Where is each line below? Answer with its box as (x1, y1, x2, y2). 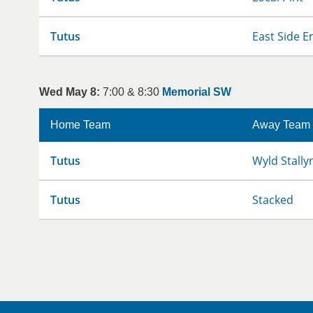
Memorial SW (162, 86, 231, 98)
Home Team (50, 119, 110, 131)
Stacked (252, 192, 293, 208)
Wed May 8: (39, 86, 100, 98)
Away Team (252, 119, 310, 131)
